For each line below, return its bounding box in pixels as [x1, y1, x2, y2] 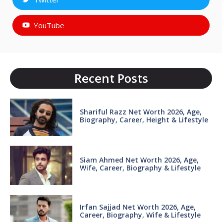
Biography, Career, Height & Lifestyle [79, 114, 208, 124]
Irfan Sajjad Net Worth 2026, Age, [79, 202, 196, 212]
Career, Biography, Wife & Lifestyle [79, 210, 203, 220]
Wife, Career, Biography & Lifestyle [79, 163, 201, 172]
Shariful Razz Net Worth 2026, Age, [79, 107, 202, 116]
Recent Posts [74, 69, 148, 86]
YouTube [33, 20, 64, 30]
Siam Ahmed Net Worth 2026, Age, [79, 155, 199, 165]
